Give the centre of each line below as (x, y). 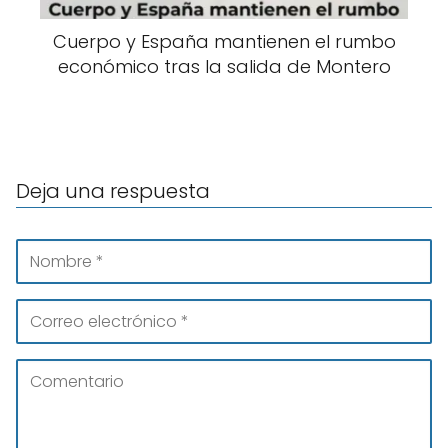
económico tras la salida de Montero (224, 67)
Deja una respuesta (113, 191)
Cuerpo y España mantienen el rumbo (224, 42)
